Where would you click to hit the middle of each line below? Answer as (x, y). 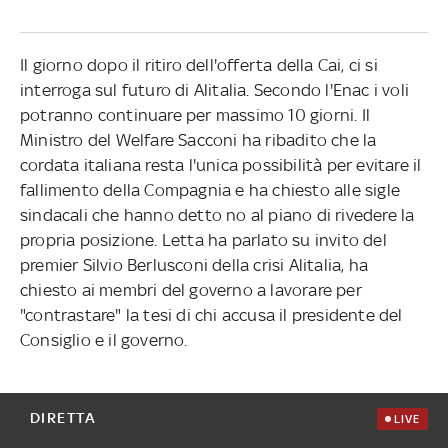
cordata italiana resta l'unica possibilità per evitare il (220, 164)
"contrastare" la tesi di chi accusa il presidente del (211, 314)
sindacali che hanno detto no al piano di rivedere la (217, 214)
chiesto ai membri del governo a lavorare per (190, 289)
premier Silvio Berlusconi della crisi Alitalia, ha (193, 264)
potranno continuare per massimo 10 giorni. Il (194, 114)
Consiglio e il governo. (103, 339)
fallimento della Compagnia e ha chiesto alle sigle (209, 189)
